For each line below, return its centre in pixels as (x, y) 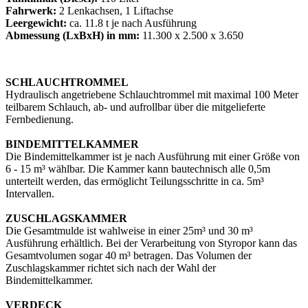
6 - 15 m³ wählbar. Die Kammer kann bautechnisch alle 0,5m (138, 169)
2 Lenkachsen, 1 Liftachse (115, 11)
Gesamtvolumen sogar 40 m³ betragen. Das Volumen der (129, 256)
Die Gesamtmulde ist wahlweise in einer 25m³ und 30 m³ (129, 231)
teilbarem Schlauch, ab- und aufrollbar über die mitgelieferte (135, 107)
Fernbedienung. (40, 120)
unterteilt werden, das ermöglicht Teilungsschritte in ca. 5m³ (135, 181)
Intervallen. (30, 194)
